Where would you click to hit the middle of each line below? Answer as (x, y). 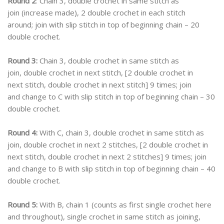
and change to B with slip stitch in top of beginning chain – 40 (111, 169)
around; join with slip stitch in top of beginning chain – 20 (103, 25)
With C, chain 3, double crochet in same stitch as (121, 133)
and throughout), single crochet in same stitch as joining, (104, 217)
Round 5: (22, 205)
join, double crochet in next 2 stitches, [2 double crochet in (108, 145)
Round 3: (22, 61)
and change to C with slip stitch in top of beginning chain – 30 (111, 97)
